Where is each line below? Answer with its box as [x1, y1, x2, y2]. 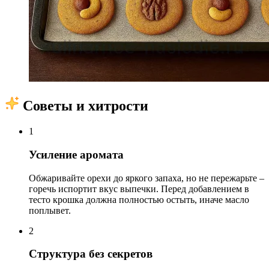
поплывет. [29, 205, 71, 216]
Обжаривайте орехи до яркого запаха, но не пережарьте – [29, 172, 264, 183]
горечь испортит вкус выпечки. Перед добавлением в [29, 183, 249, 194]
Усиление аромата [29, 148, 124, 161]
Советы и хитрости [19, 98, 148, 114]
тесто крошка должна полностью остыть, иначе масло [29, 194, 249, 205]
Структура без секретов [29, 247, 153, 261]
